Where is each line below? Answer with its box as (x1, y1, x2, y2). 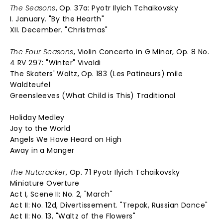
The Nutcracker (10, 167, 66, 177)
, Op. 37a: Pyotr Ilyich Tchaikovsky (55, 3, 179, 13)
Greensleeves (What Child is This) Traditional (10, 91, 176, 101)
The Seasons (10, 3, 56, 13)
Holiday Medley (10, 112, 65, 122)
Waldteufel (10, 80, 51, 90)
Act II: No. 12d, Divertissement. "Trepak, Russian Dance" (10, 200, 208, 210)
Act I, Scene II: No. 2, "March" (10, 189, 113, 199)
